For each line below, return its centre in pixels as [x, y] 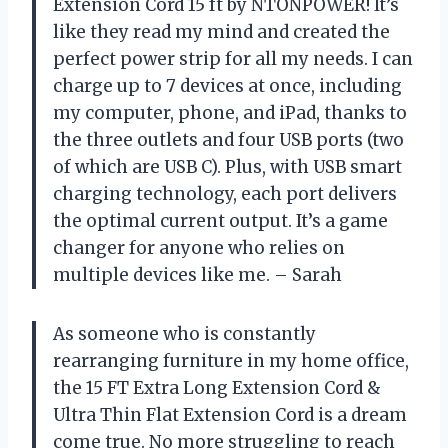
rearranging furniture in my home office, [231, 360]
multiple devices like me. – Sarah [197, 274]
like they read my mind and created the [221, 31]
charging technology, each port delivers [225, 193]
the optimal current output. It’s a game [220, 220]
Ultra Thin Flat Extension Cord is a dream [230, 414]
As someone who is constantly [184, 333]
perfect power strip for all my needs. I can [233, 58]
